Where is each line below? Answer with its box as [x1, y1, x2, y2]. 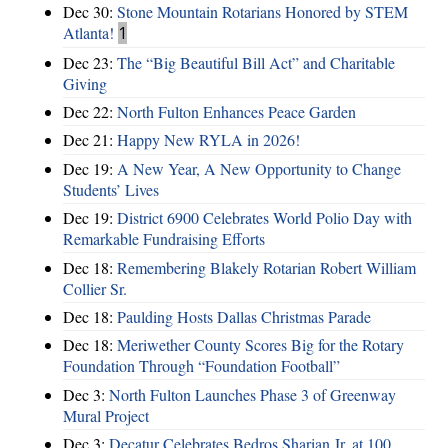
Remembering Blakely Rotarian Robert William [117, 256, 416, 278]
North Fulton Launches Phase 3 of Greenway [109, 383, 396, 405]
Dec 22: [63, 101, 117, 122]
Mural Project [63, 404, 149, 426]
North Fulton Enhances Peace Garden [117, 101, 356, 122]
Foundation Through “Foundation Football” [63, 355, 340, 377]
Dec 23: [63, 51, 117, 73]
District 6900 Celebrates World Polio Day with [117, 207, 412, 229]
